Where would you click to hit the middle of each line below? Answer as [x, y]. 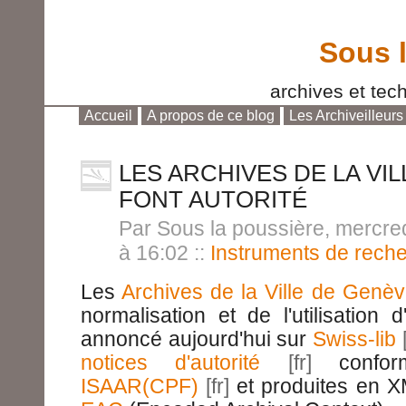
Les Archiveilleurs [346, 116]
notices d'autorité [171, 363]
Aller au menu [248, 133]
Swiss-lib [354, 339]
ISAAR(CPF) [140, 387]
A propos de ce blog [211, 116]
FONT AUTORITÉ [213, 200]
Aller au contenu [140, 133]
